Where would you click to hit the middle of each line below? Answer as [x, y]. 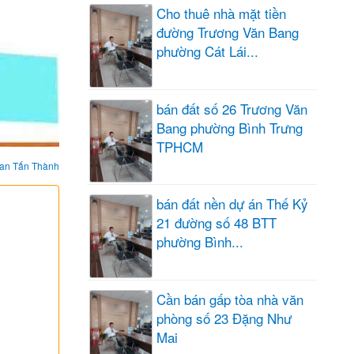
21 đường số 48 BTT [217, 223]
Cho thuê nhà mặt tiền [221, 13]
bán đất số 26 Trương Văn [232, 108]
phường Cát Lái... [207, 51]
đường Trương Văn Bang [228, 32]
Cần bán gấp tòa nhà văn [230, 299]
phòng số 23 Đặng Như [224, 318]
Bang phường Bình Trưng [230, 127]
